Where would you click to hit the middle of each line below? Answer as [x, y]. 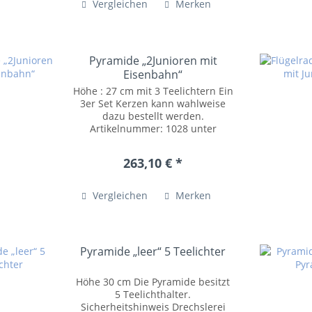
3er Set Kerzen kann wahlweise [153, 103]
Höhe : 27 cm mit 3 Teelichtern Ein [153, 91]
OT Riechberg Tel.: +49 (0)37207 [153, 178]
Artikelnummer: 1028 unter [153, 128]
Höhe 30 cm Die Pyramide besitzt [153, 282]
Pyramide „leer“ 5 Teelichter [153, 252]
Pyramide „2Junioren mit [153, 60]
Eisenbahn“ [153, 74]
